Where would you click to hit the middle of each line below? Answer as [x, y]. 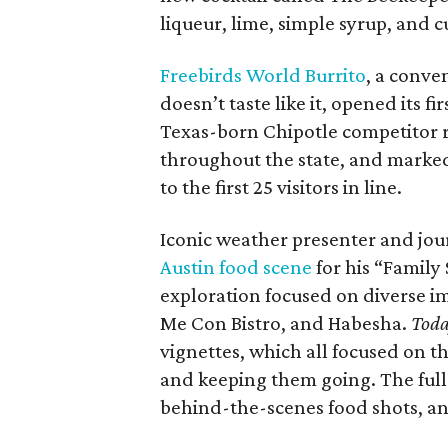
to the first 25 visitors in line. [281, 186]
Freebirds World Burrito [263, 74]
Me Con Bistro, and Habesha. [285, 322]
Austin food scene [236, 266]
